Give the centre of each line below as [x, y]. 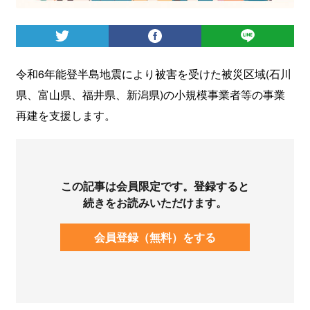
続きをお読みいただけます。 [155, 202]
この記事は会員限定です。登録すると [155, 185]
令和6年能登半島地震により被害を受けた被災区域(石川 [153, 73]
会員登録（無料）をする [155, 237]
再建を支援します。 [65, 115]
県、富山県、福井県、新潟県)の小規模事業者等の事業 [150, 94]
